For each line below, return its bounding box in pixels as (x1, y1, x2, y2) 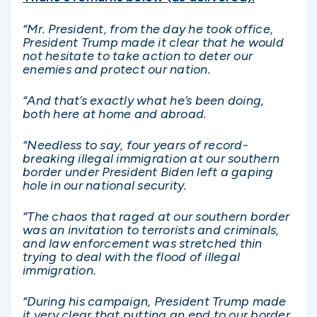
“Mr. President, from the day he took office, (23, 21, 273, 37)
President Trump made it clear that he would (23, 34, 284, 50)
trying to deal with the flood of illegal (23, 249, 240, 265)
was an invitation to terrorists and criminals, (23, 222, 279, 238)
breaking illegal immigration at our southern (23, 150, 279, 166)
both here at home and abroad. (23, 105, 207, 122)
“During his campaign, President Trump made (23, 294, 287, 310)
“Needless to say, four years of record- (23, 137, 248, 153)
